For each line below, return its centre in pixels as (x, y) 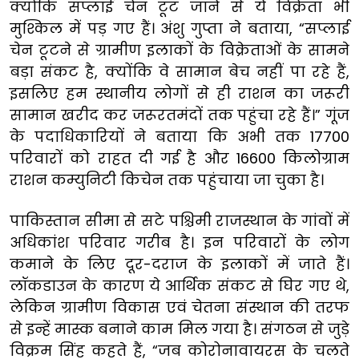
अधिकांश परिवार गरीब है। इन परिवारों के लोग (179, 242)
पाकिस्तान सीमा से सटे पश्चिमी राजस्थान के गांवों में (179, 220)
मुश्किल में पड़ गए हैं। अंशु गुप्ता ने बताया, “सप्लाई (179, 28)
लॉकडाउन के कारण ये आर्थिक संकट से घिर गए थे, (179, 285)
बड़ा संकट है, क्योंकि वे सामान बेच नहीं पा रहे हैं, (179, 71)
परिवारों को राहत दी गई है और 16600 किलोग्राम (179, 158)
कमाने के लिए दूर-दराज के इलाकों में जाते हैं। (179, 264)
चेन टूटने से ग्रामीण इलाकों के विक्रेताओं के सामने (179, 50)
